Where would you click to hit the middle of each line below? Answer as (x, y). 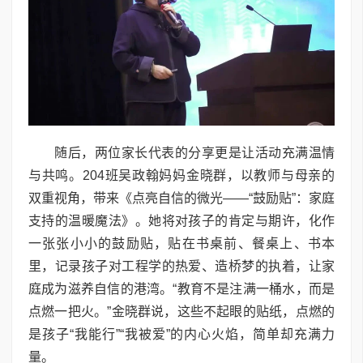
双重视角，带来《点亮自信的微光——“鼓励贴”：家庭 (181, 199)
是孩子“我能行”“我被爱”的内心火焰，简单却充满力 (181, 335)
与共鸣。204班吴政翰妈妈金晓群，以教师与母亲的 (181, 176)
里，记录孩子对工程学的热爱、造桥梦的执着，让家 (181, 267)
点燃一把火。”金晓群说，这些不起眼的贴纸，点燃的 (181, 312)
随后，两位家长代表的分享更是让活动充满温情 (194, 153)
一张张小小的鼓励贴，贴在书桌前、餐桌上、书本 (181, 244)
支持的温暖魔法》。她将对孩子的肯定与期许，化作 (181, 221)
